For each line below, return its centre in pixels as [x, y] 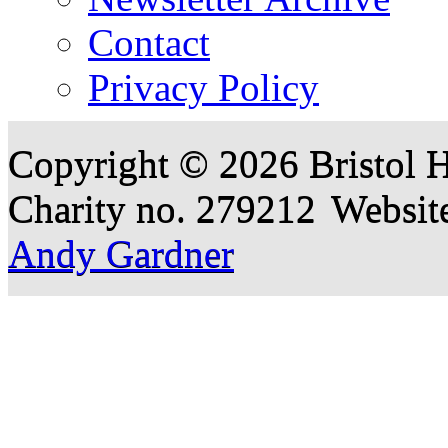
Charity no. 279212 [162, 208]
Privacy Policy [203, 87]
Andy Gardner [121, 253]
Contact [149, 42]
